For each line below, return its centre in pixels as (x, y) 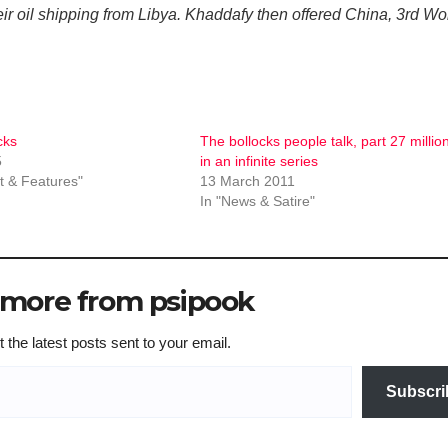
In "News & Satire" (257, 201)
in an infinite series (259, 161)
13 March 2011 (247, 181)
